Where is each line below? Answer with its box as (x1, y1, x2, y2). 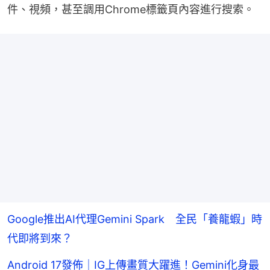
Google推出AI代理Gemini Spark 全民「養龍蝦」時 (7, 212, 262, 225)
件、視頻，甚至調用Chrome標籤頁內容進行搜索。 (7, 2, 254, 16)
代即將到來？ (7, 231, 72, 245)
